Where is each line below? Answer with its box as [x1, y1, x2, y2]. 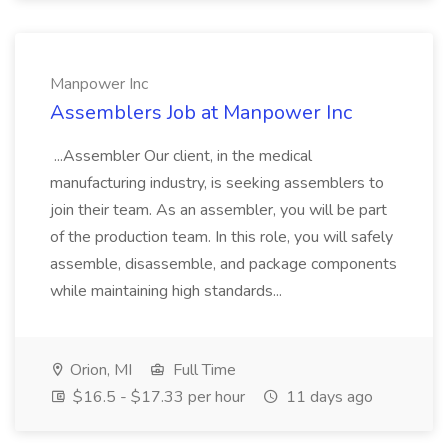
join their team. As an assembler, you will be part [50, 199, 387, 221]
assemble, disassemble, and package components [50, 253, 397, 275]
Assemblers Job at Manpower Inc [50, 99, 352, 126]
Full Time [169, 359, 236, 381]
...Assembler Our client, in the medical [50, 145, 312, 167]
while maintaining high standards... [50, 280, 286, 302]
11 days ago [282, 386, 373, 408]
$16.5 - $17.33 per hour [69, 386, 245, 408]
